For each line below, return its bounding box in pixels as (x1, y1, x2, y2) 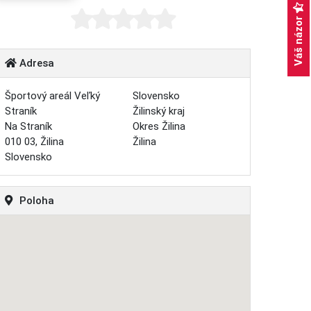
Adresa (17, 57, 54, 70)
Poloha (16, 194, 54, 208)
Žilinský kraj (132, 105, 185, 118)
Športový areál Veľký (5, 90, 100, 103)
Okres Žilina (132, 120, 185, 133)
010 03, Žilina (5, 135, 64, 149)
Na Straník (5, 120, 52, 133)
